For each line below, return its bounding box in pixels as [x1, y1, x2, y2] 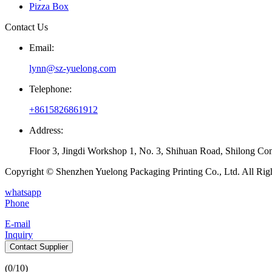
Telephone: [29, 84, 72, 95]
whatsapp [5, 187, 41, 198]
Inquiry [5, 229, 33, 240]
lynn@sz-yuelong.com [29, 63, 116, 74]
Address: [29, 125, 63, 136]
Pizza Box [29, 1, 69, 12]
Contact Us [5, 22, 48, 33]
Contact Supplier [10, 242, 68, 252]
